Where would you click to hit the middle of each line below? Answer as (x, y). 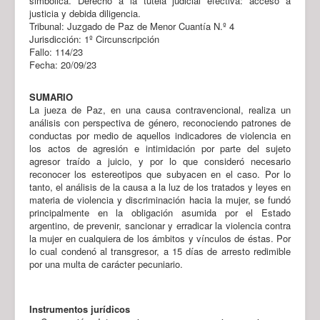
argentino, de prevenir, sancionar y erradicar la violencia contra (160, 225)
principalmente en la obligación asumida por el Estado (160, 212)
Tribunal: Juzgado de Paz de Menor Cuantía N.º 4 (132, 26)
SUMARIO (51, 96)
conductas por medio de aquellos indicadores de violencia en (160, 135)
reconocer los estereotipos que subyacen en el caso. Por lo (160, 174)
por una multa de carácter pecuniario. (106, 264)
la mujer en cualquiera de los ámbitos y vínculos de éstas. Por (160, 238)
